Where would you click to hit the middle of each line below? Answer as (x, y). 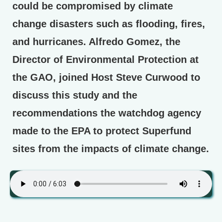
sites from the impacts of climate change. (111, 148)
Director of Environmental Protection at (106, 59)
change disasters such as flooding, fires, (109, 24)
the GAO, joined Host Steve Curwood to (106, 77)
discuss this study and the (75, 95)
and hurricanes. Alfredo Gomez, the (96, 41)
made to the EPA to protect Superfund (102, 131)
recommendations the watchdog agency (107, 113)
